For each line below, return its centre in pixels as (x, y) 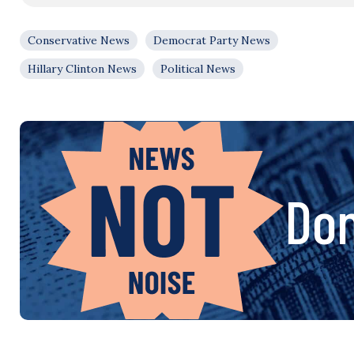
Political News (198, 69)
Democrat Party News (212, 40)
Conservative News (79, 40)
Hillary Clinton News (82, 69)
